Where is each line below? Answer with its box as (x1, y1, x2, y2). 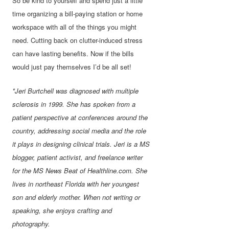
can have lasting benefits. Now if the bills (12, 49, 134, 59)
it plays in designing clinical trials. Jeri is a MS (12, 139, 150, 149)
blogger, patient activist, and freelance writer (12, 152, 143, 163)
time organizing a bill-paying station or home (12, 9, 143, 19)
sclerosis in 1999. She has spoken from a (12, 99, 136, 109)
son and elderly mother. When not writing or (12, 192, 141, 202)
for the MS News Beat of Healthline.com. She (12, 166, 148, 176)
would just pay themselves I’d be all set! (12, 62, 132, 72)
